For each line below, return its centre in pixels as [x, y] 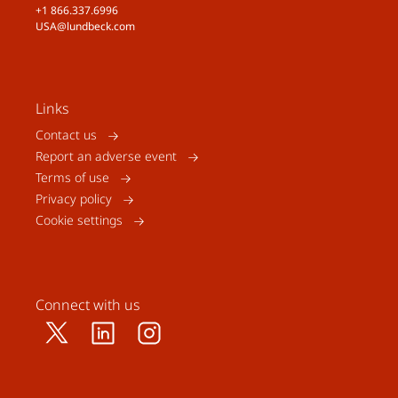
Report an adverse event [106, 156]
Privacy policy [74, 199]
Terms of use [72, 177]
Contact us [66, 135]
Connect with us [88, 305]
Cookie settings [79, 220]
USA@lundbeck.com [85, 26]
